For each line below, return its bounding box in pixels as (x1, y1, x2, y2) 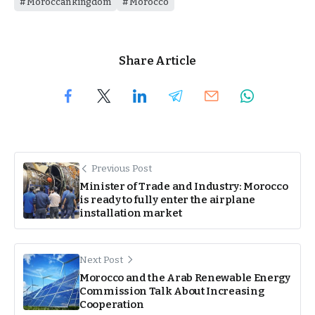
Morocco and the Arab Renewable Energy (79, 271, 290, 284)
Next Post (79, 253, 123, 266)
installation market (79, 206, 182, 219)
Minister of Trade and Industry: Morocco (79, 179, 288, 193)
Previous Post (91, 162, 152, 174)
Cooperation (79, 297, 144, 311)
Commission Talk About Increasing (79, 284, 264, 297)
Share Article (119, 53, 196, 67)
